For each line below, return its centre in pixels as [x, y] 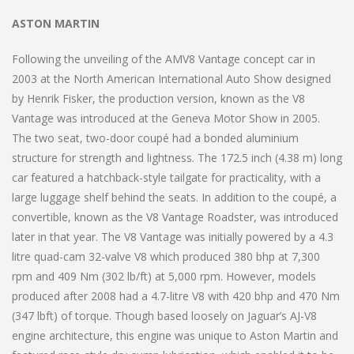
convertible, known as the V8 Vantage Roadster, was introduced [175, 217]
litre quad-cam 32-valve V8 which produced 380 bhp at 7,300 [166, 256]
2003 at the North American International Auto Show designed [171, 78]
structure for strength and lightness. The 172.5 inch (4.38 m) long [177, 157]
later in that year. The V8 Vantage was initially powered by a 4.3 [173, 236]
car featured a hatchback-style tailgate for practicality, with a [166, 177]
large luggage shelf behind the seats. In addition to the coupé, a [174, 197]
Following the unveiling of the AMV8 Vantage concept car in [164, 58]
